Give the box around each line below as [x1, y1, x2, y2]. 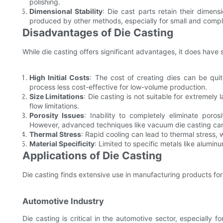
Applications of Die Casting [22, 149, 162, 162]
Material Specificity [29, 139, 95, 148]
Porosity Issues [29, 111, 84, 120]
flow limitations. [29, 102, 79, 111]
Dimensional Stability [29, 7, 103, 16]
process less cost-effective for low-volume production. [29, 83, 207, 92]
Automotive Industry [22, 196, 104, 207]
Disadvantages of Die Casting [22, 26, 173, 39]
